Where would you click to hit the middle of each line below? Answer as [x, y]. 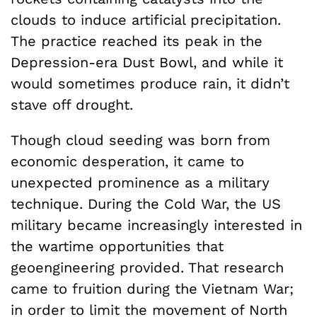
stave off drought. [72, 104]
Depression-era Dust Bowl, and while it [147, 62]
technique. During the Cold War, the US [146, 203]
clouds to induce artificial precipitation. [146, 19]
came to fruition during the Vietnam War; [152, 288]
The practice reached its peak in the [137, 41]
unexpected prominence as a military [140, 182]
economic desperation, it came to [127, 161]
